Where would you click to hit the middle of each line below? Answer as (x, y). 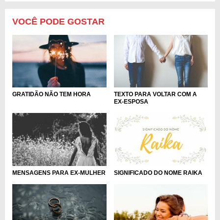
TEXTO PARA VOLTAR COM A (155, 95)
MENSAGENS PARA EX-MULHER (59, 173)
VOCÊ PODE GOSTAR (58, 21)
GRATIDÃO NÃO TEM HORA (52, 95)
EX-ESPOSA (131, 102)
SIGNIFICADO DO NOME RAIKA (158, 173)
